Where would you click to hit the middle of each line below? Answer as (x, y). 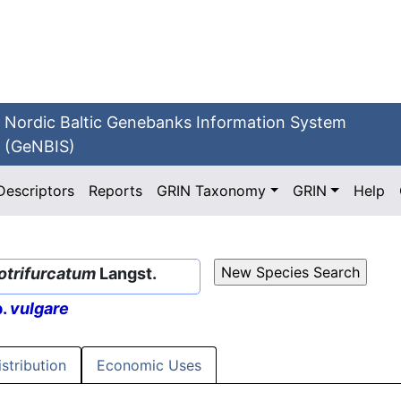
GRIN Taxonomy (212, 191)
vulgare (39, 309)
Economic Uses (149, 366)
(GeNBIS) (40, 146)
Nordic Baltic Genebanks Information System (176, 122)
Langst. (126, 273)
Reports (116, 191)
